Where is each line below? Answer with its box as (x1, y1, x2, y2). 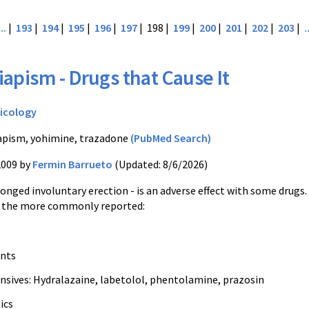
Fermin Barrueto (32, 157, 112, 171)
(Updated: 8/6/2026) (112, 157, 208, 171)
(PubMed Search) (130, 131, 211, 145)
